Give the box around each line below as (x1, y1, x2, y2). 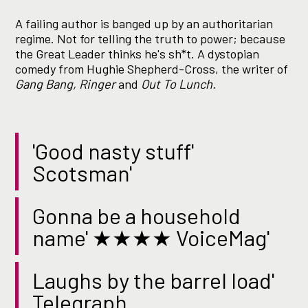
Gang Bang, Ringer (15, 76, 116, 92)
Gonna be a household (32, 202, 241, 229)
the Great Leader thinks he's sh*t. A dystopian (15, 46, 260, 62)
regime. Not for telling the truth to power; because (15, 31, 286, 47)
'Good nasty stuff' (32, 137, 195, 164)
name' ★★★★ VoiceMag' (32, 224, 270, 251)
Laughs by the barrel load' (32, 267, 275, 294)
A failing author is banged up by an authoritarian (15, 16, 274, 32)
